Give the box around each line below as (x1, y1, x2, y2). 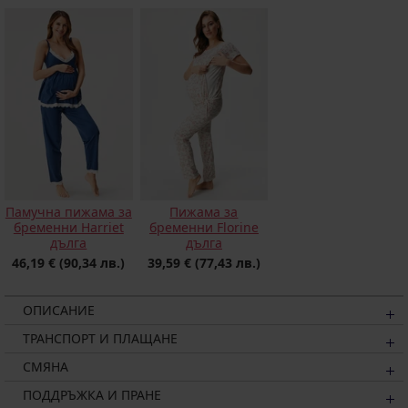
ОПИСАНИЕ (23, 301, 95, 319)
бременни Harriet (13, 218, 124, 236)
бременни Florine (148, 218, 259, 236)
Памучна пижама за (5, 202, 132, 220)
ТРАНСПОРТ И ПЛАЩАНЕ (23, 329, 178, 347)
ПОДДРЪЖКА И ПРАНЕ (23, 385, 161, 403)
